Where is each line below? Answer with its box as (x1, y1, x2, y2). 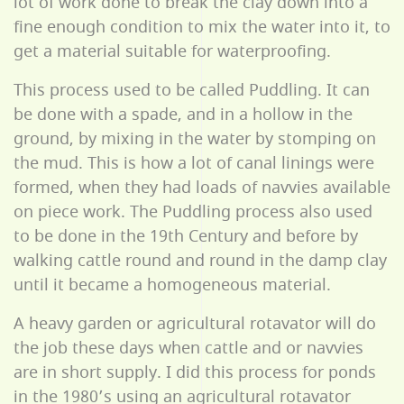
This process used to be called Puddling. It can (14, 78, 370, 102)
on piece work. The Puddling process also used (14, 199, 372, 224)
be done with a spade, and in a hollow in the (14, 102, 353, 126)
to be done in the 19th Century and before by (14, 224, 358, 248)
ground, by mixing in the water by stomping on (14, 126, 376, 151)
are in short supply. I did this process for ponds (14, 360, 376, 384)
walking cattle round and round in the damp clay (14, 248, 387, 272)
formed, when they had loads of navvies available (14, 175, 390, 199)
